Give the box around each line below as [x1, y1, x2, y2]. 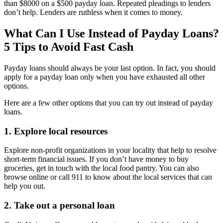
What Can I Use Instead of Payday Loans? [4, 27, 219, 40]
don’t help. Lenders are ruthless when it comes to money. [4, 8, 183, 17]
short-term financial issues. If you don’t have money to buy [4, 155, 189, 164]
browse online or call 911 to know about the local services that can [4, 173, 212, 182]
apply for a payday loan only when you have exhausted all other [4, 72, 205, 81]
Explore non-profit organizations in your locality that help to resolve [4, 146, 217, 155]
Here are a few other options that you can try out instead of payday [4, 98, 213, 107]
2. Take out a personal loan [4, 200, 115, 211]
